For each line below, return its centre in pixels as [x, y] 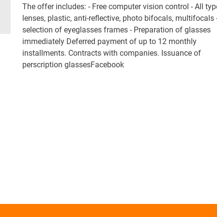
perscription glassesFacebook [73, 64]
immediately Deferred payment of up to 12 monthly [109, 41]
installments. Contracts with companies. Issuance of [112, 53]
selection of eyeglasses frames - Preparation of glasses [116, 30]
